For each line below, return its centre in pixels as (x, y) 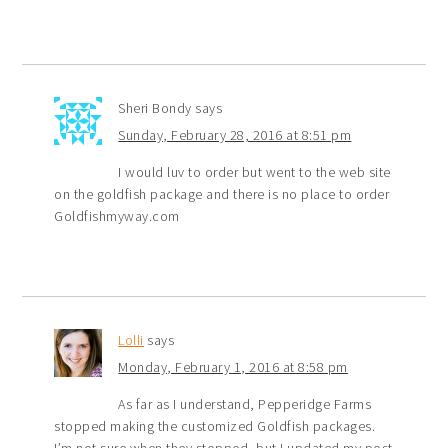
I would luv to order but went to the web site (254, 171)
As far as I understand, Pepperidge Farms (245, 403)
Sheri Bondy (155, 107)
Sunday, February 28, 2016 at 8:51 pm (235, 134)
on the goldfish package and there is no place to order (222, 193)
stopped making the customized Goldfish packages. (215, 425)
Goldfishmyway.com (117, 215)
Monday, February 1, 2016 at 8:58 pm (233, 366)
